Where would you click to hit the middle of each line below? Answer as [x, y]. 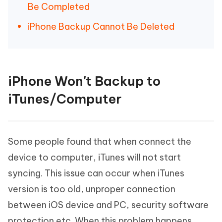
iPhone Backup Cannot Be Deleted [101, 27]
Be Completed [59, 7]
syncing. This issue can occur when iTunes [96, 173]
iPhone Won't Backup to [84, 81]
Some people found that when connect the [100, 141]
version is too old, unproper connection [92, 189]
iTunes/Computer [65, 99]
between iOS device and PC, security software [108, 205]
